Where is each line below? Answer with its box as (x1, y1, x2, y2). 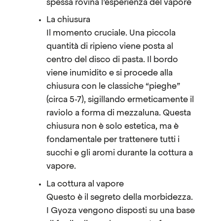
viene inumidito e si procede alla (46, 69, 173, 78)
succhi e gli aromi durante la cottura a (46, 149, 193, 158)
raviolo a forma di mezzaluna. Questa (46, 109, 191, 118)
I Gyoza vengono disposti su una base (46, 206, 195, 215)
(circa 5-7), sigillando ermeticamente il (46, 96, 194, 105)
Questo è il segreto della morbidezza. (46, 193, 193, 202)
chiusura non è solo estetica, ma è (46, 122, 179, 131)
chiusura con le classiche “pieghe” (46, 82, 180, 91)
